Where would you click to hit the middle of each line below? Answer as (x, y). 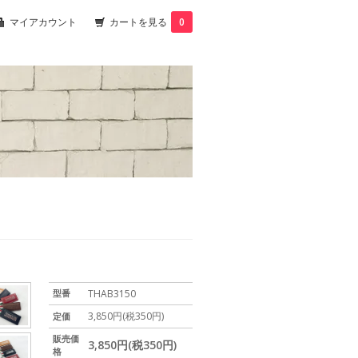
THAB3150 (112, 294)
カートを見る (138, 22)
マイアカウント (43, 22)
